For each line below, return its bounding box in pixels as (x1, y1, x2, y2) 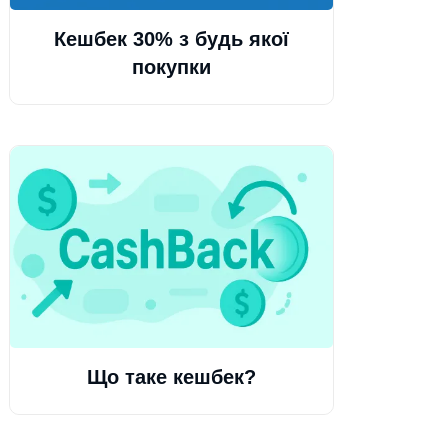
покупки (131, 56, 211, 79)
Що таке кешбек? (86, 366, 256, 389)
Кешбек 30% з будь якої (53, 28, 289, 51)
